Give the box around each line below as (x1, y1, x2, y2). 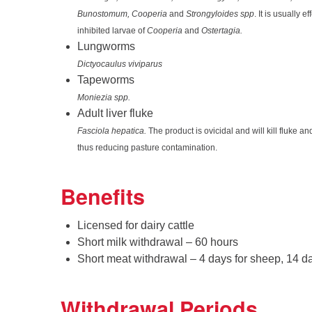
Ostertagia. (201, 26, 242, 36)
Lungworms (77, 40, 135, 53)
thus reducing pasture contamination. (77, 143, 217, 153)
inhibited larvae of (77, 26, 147, 36)
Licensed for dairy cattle (77, 219, 194, 232)
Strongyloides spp (186, 9, 254, 19)
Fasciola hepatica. (77, 126, 146, 136)
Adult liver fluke (77, 107, 153, 120)
